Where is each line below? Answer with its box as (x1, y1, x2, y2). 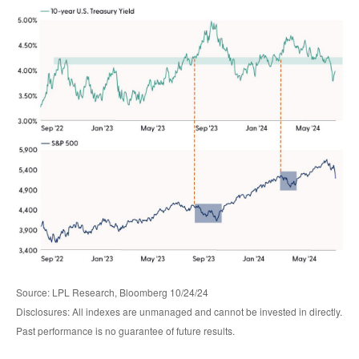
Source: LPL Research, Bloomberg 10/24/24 (16, 285, 208, 300)
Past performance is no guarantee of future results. (16, 324, 235, 338)
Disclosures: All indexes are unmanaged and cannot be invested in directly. (16, 305, 342, 319)
